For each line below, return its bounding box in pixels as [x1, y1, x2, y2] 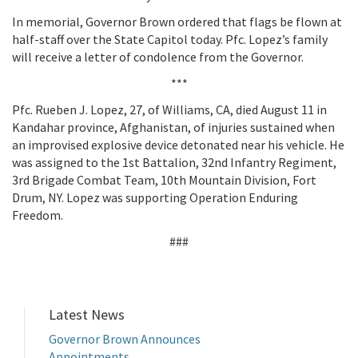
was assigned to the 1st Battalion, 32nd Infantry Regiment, [12, 154, 336, 170]
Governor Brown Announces [49, 331, 201, 347]
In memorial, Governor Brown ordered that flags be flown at [12, 14, 342, 30]
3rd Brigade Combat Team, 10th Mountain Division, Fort [12, 172, 316, 188]
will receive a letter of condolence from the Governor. [12, 49, 304, 65]
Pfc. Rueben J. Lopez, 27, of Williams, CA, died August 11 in [12, 101, 327, 117]
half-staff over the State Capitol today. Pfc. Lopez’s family [12, 31, 328, 47]
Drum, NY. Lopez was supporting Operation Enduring [12, 189, 298, 205]
